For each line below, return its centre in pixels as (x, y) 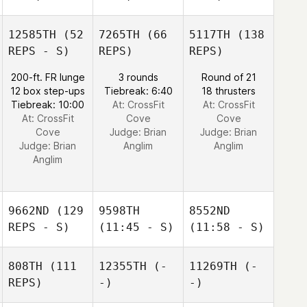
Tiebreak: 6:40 (138, 91)
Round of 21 (229, 77)
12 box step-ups (48, 91)
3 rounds (138, 77)
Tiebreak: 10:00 (48, 105)
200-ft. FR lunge (48, 77)
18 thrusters (229, 91)
